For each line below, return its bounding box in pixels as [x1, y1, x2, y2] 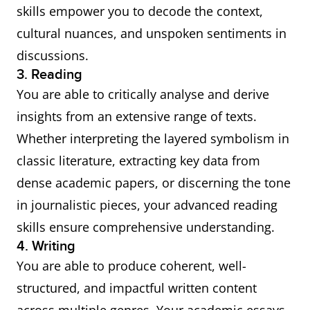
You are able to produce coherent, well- [17, 257, 246, 274]
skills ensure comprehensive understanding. [17, 219, 275, 235]
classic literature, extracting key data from [17, 152, 260, 169]
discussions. [17, 47, 89, 64]
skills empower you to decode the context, [17, 3, 263, 19]
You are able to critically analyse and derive [17, 86, 269, 102]
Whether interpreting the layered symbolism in [17, 130, 289, 147]
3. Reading [17, 66, 82, 83]
